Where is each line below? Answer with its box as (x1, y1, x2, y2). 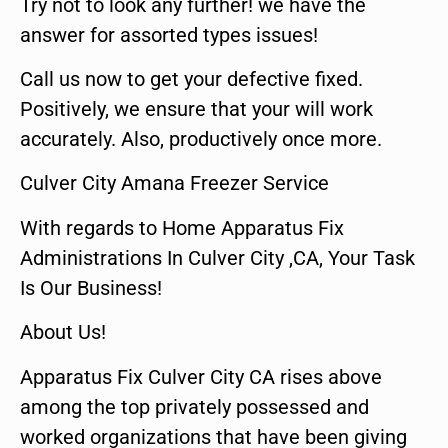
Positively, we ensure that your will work (20, 96, 373, 121)
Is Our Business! (20, 275, 162, 300)
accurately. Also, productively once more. (20, 126, 382, 151)
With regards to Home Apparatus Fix (20, 215, 344, 240)
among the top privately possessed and (20, 394, 369, 419)
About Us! (20, 320, 106, 345)
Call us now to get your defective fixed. (20, 66, 363, 91)
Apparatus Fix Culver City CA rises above (20, 364, 382, 389)
